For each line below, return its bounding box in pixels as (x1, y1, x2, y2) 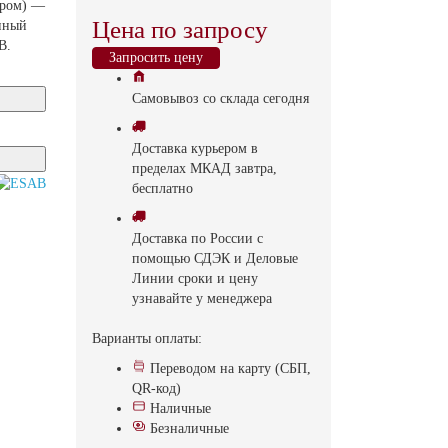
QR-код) (132, 381, 181, 396)
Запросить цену (109, 50, 203, 65)
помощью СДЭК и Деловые (132, 251, 298, 266)
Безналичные (150, 421, 229, 436)
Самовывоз (132, 91, 199, 106)
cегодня (263, 91, 309, 106)
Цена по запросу (92, 16, 268, 43)
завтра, (235, 161, 277, 176)
